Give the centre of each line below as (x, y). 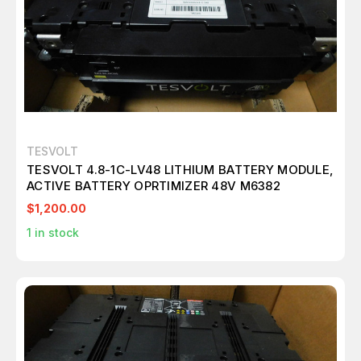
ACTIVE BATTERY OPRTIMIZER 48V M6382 (154, 186)
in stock (55, 233)
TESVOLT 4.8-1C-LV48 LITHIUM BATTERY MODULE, (180, 170)
